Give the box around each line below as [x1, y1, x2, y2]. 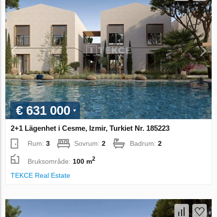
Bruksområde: [28, 157, 73, 165]
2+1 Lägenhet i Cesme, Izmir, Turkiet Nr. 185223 [11, 124, 170, 133]
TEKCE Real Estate [11, 171, 71, 180]
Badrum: [130, 139, 158, 148]
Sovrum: [74, 139, 102, 148]
